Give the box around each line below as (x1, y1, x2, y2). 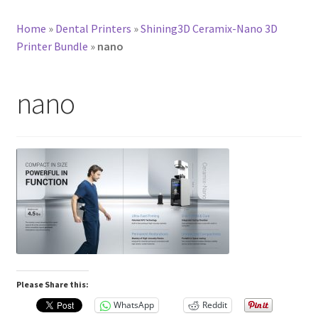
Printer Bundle (16, 38, 88, 53)
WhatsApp (113, 299, 154, 312)
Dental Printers (55, 21, 131, 35)
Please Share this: (16, 278, 89, 290)
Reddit (202, 299, 227, 312)
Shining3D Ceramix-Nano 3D (140, 21, 278, 35)
